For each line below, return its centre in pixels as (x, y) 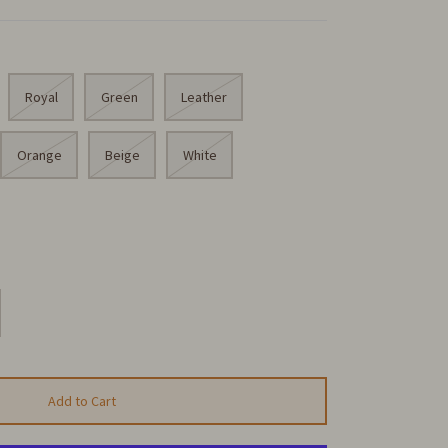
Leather (203, 97)
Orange (39, 155)
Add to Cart (82, 401)
